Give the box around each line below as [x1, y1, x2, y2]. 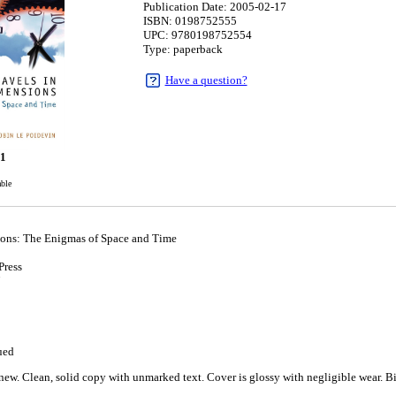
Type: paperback [142, 42, 223, 56]
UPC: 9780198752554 [142, 28, 252, 42]
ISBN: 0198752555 [142, 14, 237, 27]
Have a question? [164, 73, 247, 87]
